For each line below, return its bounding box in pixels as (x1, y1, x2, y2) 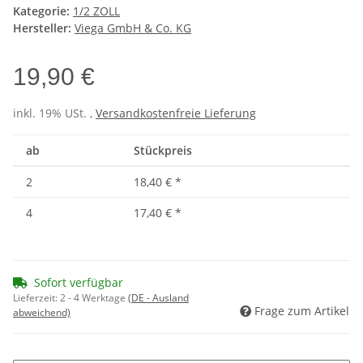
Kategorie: (13, 2, 73, 19)
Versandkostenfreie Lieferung (96, 105, 256, 121)
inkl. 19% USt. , (13, 105, 96, 121)
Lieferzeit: (13, 290, 60, 305)
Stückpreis (134, 142, 192, 158)
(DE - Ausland (128, 290, 189, 305)
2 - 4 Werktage (60, 290, 128, 305)
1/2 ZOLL (73, 2, 120, 19)
